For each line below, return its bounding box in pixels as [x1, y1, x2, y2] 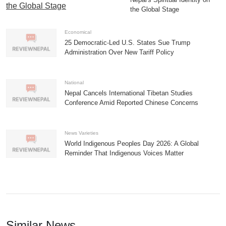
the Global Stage [130, 6, 179, 13]
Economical [65, 29, 91, 35]
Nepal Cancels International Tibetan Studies [65, 89, 193, 97]
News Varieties [65, 130, 98, 136]
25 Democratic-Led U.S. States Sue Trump [65, 39, 190, 46]
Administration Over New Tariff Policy [65, 48, 174, 56]
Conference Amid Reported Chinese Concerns [65, 99, 198, 106]
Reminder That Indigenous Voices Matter [65, 149, 184, 157]
